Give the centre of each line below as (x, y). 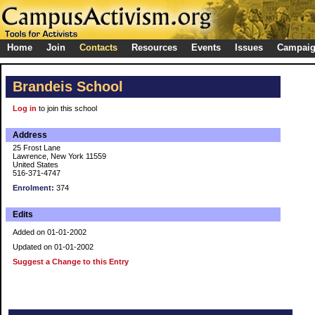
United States (36, 165)
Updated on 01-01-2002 (53, 247)
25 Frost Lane (37, 148)
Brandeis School (68, 86)
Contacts (98, 47)
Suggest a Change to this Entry (71, 262)
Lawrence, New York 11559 (59, 156)
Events (206, 47)
